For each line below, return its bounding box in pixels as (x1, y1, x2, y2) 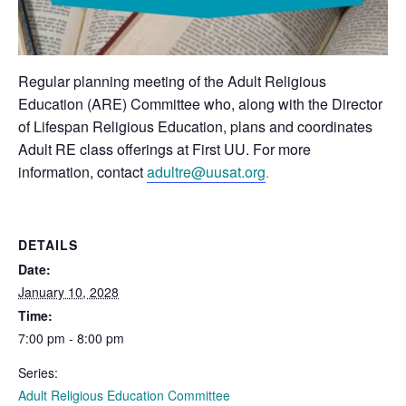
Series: (18, 362, 58, 382)
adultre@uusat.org (147, 160, 266, 182)
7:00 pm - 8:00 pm (18, 328, 124, 347)
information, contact (18, 160, 147, 182)
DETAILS (18, 235, 78, 254)
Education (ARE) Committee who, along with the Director (18, 92, 382, 114)
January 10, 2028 (18, 282, 119, 301)
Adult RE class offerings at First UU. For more (18, 138, 311, 159)
